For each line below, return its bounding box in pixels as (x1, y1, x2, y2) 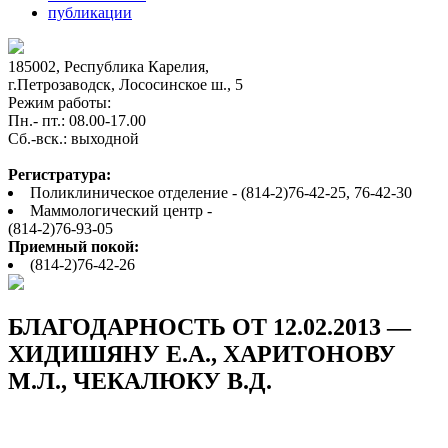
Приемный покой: (8, 238, 139, 256)
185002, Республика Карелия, (8, 58, 209, 76)
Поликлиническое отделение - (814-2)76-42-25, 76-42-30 (30, 184, 412, 202)
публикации (48, 4, 132, 22)
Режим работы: (8, 94, 111, 112)
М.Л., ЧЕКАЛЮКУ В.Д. (8, 368, 272, 395)
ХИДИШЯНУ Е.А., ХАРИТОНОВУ (8, 341, 396, 368)
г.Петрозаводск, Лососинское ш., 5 (8, 76, 243, 94)
